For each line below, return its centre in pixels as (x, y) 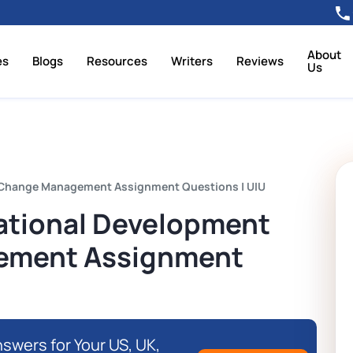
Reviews (260, 61)
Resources (117, 61)
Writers (192, 61)
